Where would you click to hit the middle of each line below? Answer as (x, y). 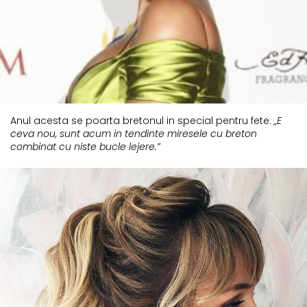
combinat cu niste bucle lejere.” (85, 146)
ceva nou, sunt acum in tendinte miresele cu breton (134, 133)
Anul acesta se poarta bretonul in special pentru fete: (142, 120)
